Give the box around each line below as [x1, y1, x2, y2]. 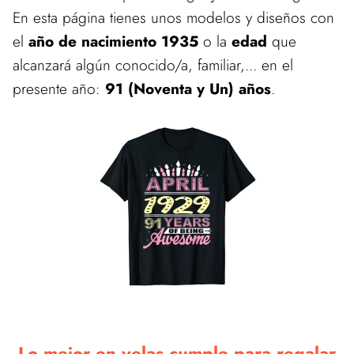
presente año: [13, 77, 105, 100]
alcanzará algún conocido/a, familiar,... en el [13, 54, 293, 76]
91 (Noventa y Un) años [105, 77, 271, 100]
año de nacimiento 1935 [28, 30, 198, 52]
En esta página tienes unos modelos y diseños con [13, 6, 334, 28]
